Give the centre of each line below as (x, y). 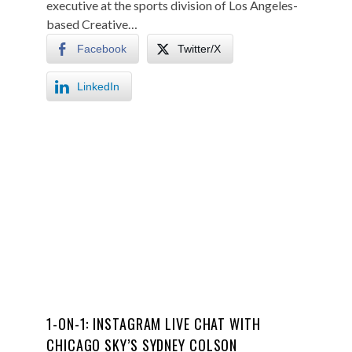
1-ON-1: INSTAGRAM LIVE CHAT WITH (154, 324)
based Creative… (92, 24)
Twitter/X (199, 49)
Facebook (102, 49)
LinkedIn (98, 86)
